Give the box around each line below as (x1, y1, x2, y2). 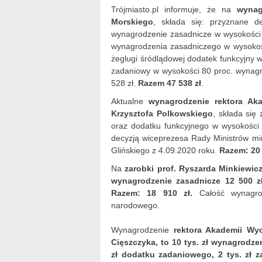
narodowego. (111, 201, 160, 210)
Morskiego (111, 17, 153, 26)
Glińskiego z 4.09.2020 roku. (111, 146, 219, 155)
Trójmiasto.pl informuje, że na (111, 5, 237, 14)
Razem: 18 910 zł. (111, 188, 193, 198)
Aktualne (111, 96, 149, 106)
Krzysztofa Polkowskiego (111, 109, 213, 118)
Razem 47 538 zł (138, 78, 201, 88)
